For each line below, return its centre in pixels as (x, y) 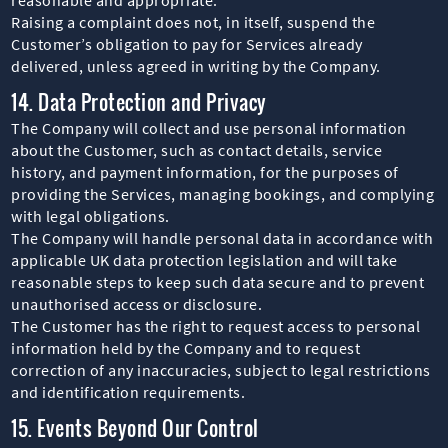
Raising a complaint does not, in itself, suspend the (193, 21)
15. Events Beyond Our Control (135, 427)
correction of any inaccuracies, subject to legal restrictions (221, 369)
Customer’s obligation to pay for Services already (187, 43)
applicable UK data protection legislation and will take (204, 259)
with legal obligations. (90, 215)
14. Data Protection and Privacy (139, 101)
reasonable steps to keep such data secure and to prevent (218, 281)
